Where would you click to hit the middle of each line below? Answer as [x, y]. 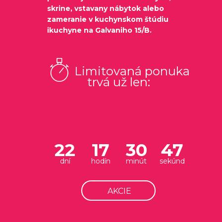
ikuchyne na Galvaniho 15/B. [99, 30]
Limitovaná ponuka [130, 71]
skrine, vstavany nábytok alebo [106, 9]
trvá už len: [118, 82]
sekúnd [172, 161]
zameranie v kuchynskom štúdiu [108, 20]
